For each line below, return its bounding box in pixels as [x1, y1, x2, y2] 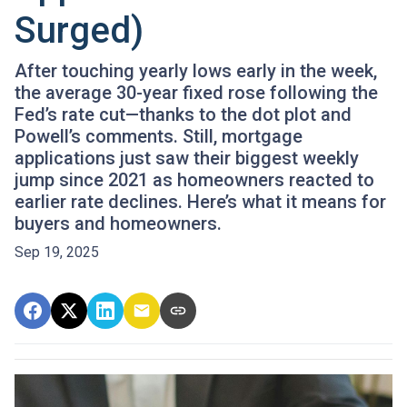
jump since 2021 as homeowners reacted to [15, 168, 374, 191]
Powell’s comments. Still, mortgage [15, 124, 303, 147]
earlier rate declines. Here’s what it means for [15, 190, 386, 213]
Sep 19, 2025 [15, 243, 99, 261]
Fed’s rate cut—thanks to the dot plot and [15, 103, 352, 125]
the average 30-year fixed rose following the [15, 81, 378, 104]
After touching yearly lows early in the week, [15, 59, 377, 82]
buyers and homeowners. [15, 212, 222, 234]
